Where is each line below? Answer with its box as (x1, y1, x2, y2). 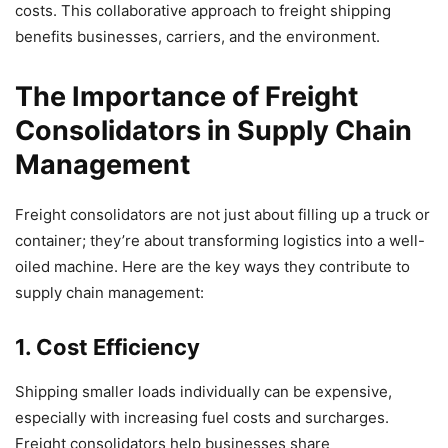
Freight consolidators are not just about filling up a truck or (15, 205, 430, 225)
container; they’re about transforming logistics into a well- (15, 231, 425, 251)
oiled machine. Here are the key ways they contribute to (15, 257, 410, 277)
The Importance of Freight (15, 80, 358, 114)
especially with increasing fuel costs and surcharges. (15, 408, 389, 428)
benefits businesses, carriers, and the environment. (15, 27, 380, 47)
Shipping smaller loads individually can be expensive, (15, 382, 392, 402)
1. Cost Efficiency (15, 334, 200, 361)
